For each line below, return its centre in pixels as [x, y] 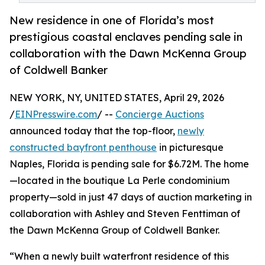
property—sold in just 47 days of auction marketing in [131, 197]
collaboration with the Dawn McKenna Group [128, 54]
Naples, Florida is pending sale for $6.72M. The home [129, 164]
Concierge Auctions [160, 114]
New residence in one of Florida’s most [112, 20]
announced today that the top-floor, [93, 131]
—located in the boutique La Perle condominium [119, 181]
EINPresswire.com [56, 114]
